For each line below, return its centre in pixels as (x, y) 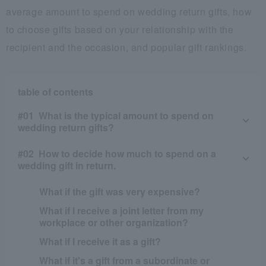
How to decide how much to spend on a (127, 153)
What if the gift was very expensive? (120, 191)
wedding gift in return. (67, 165)
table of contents (56, 91)
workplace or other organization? (114, 222)
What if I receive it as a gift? (100, 241)
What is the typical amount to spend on (126, 115)
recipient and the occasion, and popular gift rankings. (126, 47)
